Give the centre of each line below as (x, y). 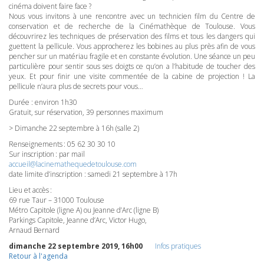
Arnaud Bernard (34, 230)
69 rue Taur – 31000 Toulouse (57, 200)
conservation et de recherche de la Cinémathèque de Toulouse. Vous (132, 27)
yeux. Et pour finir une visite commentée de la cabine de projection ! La (132, 77)
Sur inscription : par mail (47, 154)
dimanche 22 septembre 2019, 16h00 (77, 246)
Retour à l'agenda (38, 256)
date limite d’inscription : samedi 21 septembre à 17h (93, 174)
